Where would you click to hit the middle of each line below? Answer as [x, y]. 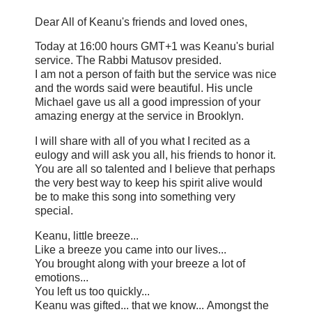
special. [55, 211]
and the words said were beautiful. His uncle [144, 88]
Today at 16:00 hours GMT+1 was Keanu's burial [155, 47]
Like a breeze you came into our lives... [131, 250]
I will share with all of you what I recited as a [142, 141]
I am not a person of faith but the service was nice [156, 75]
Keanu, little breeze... [87, 236]
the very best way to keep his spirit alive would [149, 183]
